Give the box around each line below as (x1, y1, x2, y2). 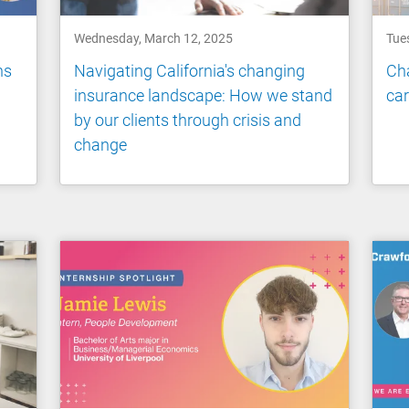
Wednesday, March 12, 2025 (74, 31, 234, 47)
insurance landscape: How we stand (74, 85, 333, 105)
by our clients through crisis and (74, 110, 302, 130)
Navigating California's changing (74, 60, 306, 80)
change (74, 134, 128, 154)
